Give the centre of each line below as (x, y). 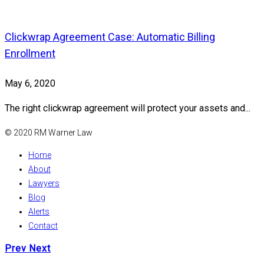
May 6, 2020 (30, 83)
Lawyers (44, 183)
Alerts (39, 211)
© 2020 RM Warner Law (49, 132)
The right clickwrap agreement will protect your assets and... (128, 108)
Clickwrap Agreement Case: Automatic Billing (110, 37)
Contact (43, 225)
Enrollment (30, 53)
